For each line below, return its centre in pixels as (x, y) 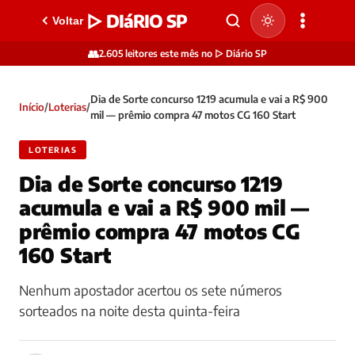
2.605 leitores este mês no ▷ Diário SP (183, 53)
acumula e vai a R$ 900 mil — (164, 208)
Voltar (68, 21)
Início (32, 107)
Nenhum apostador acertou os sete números (151, 290)
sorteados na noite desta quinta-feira (130, 311)
